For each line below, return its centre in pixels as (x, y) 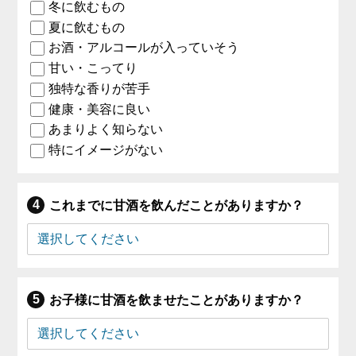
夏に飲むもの (87, 27)
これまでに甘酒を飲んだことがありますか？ (177, 205)
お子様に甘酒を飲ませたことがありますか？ (177, 300)
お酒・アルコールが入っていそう (144, 48)
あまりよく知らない (106, 130)
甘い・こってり (93, 68)
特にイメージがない (106, 150)
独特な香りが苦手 (100, 88)
